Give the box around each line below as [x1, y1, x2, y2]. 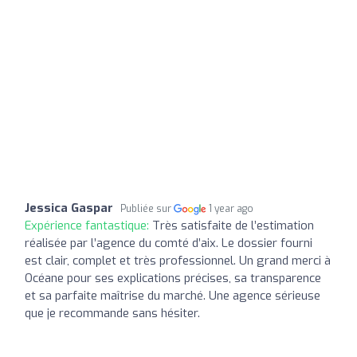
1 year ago [209, 202, 254, 215]
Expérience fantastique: [25, 217, 152, 233]
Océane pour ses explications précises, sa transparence [25, 269, 321, 286]
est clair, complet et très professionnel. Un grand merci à [25, 252, 331, 269]
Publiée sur [120, 202, 174, 215]
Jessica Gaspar [25, 199, 113, 216]
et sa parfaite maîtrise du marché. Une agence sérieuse [25, 287, 320, 304]
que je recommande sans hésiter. [25, 304, 200, 321]
